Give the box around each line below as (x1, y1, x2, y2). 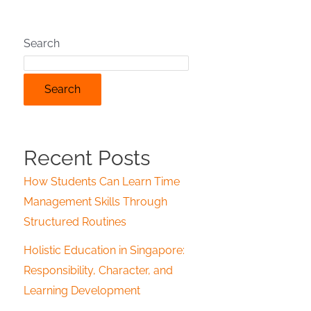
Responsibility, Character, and (24, 264, 173, 277)
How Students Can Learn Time (24, 175, 180, 188)
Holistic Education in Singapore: (24, 244, 185, 257)
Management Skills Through (24, 195, 167, 208)
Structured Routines (24, 215, 126, 228)
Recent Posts (24, 146, 150, 170)
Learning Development (24, 284, 140, 297)
